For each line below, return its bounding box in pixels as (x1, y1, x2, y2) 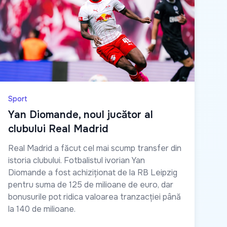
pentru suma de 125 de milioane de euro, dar (8, 179, 173, 191)
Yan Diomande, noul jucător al (8, 108, 153, 122)
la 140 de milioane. (8, 204, 75, 215)
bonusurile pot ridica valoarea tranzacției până (8, 192, 181, 203)
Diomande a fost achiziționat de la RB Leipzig (8, 167, 177, 178)
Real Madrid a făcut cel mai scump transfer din (8, 143, 181, 154)
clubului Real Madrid (8, 123, 108, 136)
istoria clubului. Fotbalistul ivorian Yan (8, 155, 145, 166)
